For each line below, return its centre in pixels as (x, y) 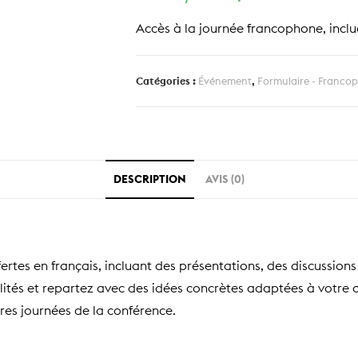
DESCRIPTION (150, 179)
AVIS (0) (225, 179)
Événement (225, 80)
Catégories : (167, 80)
